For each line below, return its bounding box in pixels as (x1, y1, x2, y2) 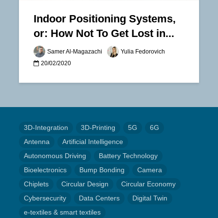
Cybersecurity (24, 194, 66, 202)
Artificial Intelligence (62, 138, 123, 145)
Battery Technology (99, 152, 158, 160)
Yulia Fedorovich (121, 48, 165, 55)
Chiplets (24, 180, 49, 188)
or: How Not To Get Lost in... (34, 27, 174, 39)
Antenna (24, 138, 50, 145)
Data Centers (79, 194, 120, 202)
